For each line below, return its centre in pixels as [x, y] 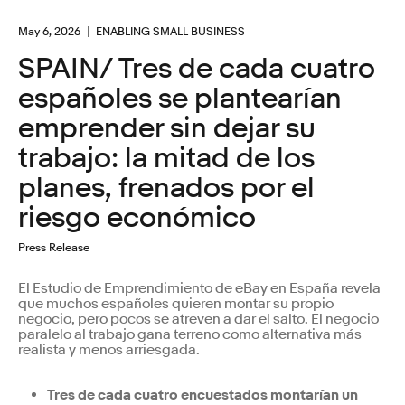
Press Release [54, 246]
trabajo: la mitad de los [166, 158]
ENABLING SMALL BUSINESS [170, 31]
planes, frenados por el [166, 188]
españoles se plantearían [180, 98]
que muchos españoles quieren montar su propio [176, 303]
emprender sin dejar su [167, 128]
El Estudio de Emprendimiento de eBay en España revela [199, 288]
